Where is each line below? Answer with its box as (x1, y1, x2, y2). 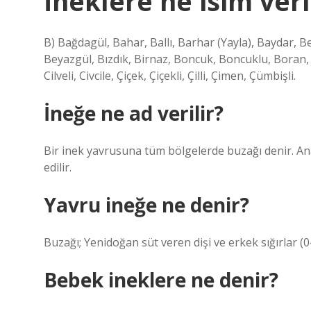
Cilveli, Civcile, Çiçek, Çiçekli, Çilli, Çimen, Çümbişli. (44, 68, 296, 83)
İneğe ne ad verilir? (44, 100, 224, 126)
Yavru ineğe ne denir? (44, 192, 249, 218)
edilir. (44, 160, 72, 175)
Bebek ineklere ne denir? (44, 267, 278, 293)
